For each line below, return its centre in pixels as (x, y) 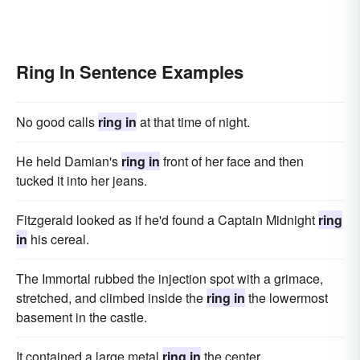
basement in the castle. (82, 317)
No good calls (57, 122)
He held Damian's (69, 162)
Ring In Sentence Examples (130, 72)
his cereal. (58, 239)
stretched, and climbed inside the (111, 298)
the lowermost (286, 298)
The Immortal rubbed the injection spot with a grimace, (170, 279)
